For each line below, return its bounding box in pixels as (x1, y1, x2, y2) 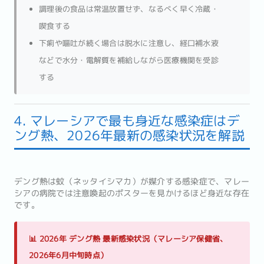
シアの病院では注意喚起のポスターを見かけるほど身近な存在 (14, 187, 249, 199)
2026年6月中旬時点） (29, 250, 108, 260)
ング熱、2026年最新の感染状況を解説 (14, 127, 245, 144)
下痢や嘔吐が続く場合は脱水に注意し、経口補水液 (39, 38, 219, 48)
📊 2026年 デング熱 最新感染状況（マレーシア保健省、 (29, 233, 228, 244)
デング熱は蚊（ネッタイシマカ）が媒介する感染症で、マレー (14, 176, 249, 187)
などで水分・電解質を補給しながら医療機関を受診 (39, 55, 219, 65)
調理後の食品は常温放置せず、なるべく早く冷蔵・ (39, 4, 219, 14)
